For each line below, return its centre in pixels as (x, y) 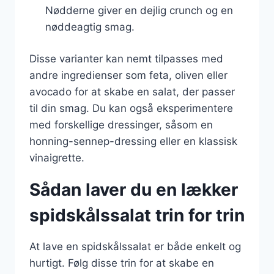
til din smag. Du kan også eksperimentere (131, 108)
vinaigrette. (57, 158)
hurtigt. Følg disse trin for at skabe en (122, 263)
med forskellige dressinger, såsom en (121, 125)
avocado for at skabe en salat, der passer (132, 92)
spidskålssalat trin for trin (137, 215)
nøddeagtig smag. (90, 27)
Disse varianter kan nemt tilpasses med (126, 59)
